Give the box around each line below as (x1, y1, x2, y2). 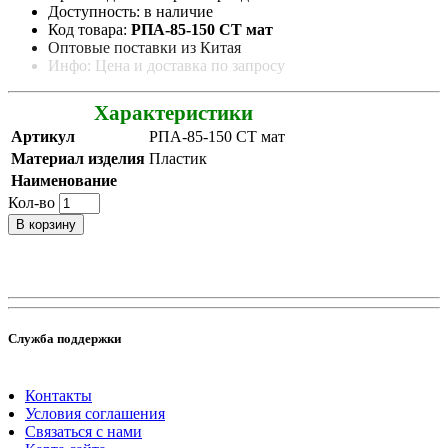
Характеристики (94, 100, 254, 124)
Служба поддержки (8, 330, 121, 346)
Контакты (25, 387, 92, 405)
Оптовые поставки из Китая (48, 38, 241, 56)
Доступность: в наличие (48, 2, 213, 20)
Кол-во (8, 193, 55, 211)
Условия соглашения (25, 405, 165, 423)
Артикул (11, 127, 75, 145)
